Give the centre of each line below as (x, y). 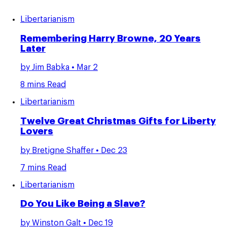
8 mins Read (43, 85)
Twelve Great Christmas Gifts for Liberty (118, 121)
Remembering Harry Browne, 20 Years (110, 38)
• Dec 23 (110, 150)
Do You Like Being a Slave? (83, 204)
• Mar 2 (84, 68)
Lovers (37, 131)
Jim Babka (51, 68)
